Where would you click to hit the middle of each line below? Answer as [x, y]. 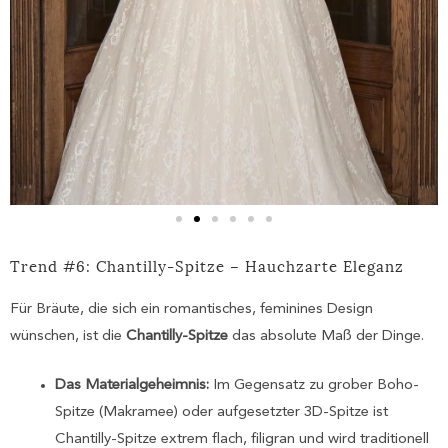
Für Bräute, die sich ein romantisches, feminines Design [191, 310]
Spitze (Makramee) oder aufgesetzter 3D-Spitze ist [221, 412]
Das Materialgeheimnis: [132, 385]
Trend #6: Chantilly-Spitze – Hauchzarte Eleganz [207, 265]
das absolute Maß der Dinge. [326, 337]
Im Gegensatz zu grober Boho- [314, 385]
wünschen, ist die [68, 337]
